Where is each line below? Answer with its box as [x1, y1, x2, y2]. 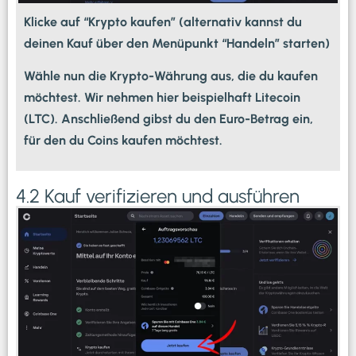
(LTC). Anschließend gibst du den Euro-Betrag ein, [24, 111, 313, 127]
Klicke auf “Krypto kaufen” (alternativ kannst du [24, 14, 302, 30]
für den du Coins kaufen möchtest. [24, 133, 222, 149]
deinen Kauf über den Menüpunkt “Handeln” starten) [24, 36, 330, 52]
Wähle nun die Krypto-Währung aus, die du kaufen [24, 68, 318, 84]
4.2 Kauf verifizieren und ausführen [16, 184, 300, 207]
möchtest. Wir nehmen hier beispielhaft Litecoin [24, 90, 300, 106]
